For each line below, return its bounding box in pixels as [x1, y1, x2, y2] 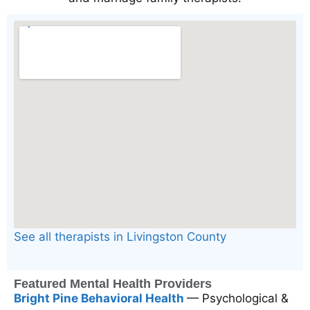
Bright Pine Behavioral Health [14, 291, 187, 305]
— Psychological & [187, 291, 289, 305]
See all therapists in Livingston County [14, 230, 226, 244]
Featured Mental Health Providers [14, 276, 212, 291]
